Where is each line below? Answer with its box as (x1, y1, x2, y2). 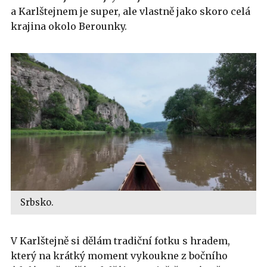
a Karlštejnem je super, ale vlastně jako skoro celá (11, 5, 250, 18)
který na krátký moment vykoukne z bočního (11, 249, 228, 262)
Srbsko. (20, 196, 54, 208)
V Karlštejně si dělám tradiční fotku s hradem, (11, 234, 230, 247)
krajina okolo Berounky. (11, 20, 127, 33)
